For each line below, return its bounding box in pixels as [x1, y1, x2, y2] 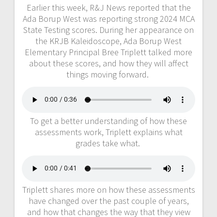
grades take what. [75, 137, 142, 149]
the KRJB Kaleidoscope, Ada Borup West [35, 35, 182, 46]
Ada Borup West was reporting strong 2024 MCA [22, 13, 195, 24]
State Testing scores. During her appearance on [23, 24, 194, 35]
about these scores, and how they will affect [29, 57, 188, 69]
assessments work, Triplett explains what [34, 126, 183, 138]
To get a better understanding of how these [30, 115, 187, 126]
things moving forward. [66, 68, 151, 80]
